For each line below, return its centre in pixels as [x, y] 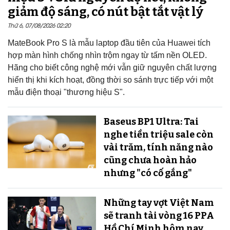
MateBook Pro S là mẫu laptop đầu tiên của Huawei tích [109, 43]
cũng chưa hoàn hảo [150, 160]
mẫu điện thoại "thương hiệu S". [66, 92]
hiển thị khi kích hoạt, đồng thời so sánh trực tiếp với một [110, 80]
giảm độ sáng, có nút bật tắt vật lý [106, 12]
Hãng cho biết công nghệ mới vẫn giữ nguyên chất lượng [112, 67]
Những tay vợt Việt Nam [159, 203]
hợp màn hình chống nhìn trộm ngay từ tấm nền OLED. [107, 55]
